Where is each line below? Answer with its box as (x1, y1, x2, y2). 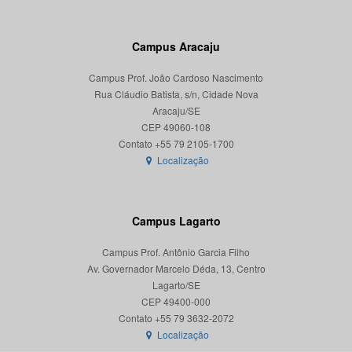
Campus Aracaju (132, 38, 220, 54)
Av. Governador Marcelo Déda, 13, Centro (86, 262, 266, 275)
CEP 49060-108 (141, 120, 211, 134)
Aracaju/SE (152, 104, 200, 117)
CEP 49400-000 (141, 295, 211, 308)
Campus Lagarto (131, 213, 221, 229)
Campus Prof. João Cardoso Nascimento (89, 71, 263, 84)
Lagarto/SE (152, 278, 200, 291)
